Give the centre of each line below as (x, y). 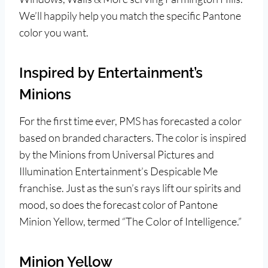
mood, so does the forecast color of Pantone (118, 204)
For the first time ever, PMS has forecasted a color (130, 121)
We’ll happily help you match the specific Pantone (130, 15)
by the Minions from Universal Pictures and (117, 154)
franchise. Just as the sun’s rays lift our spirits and (130, 188)
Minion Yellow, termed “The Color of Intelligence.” (130, 221)
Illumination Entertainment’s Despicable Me (118, 171)
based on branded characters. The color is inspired (133, 137)
